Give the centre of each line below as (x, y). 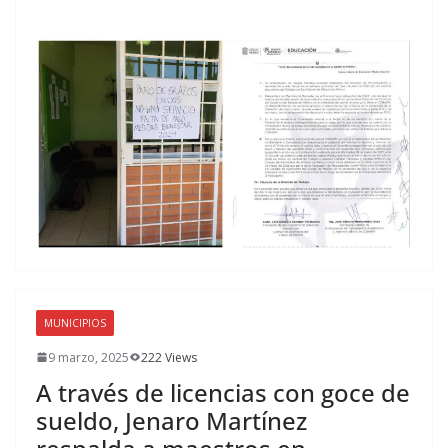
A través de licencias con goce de (223, 392)
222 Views (169, 357)
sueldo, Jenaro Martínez (171, 420)
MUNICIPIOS (75, 322)
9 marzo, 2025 (88, 357)
